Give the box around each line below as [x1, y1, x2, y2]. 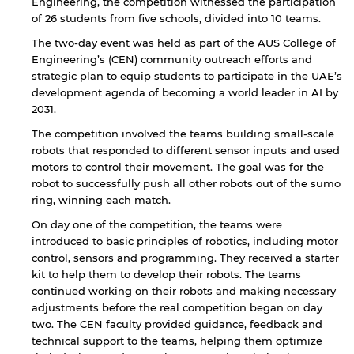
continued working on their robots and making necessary [32, 284, 336, 297]
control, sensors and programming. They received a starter [32, 250, 339, 264]
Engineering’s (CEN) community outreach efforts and [32, 52, 312, 66]
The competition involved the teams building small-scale [32, 126, 334, 140]
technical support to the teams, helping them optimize [32, 333, 322, 347]
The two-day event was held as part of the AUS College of [32, 36, 336, 49]
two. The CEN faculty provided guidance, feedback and [32, 317, 322, 330]
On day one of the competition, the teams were [32, 217, 282, 231]
